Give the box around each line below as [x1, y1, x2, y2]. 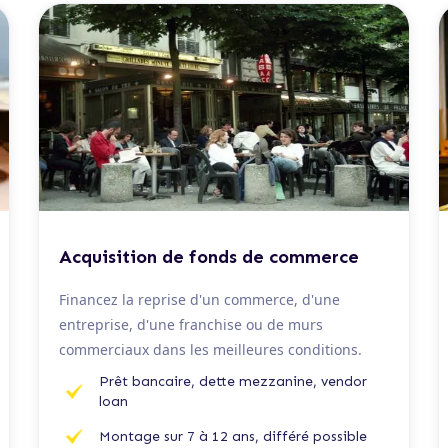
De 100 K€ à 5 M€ [50, 218, 156, 233]
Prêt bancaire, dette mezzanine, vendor [99, 372, 368, 390]
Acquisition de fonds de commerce [59, 245, 360, 268]
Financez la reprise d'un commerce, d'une [59, 289, 341, 309]
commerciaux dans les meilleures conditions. [59, 339, 363, 359]
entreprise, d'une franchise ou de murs [59, 314, 324, 334]
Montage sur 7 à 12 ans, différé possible [99, 427, 368, 445]
